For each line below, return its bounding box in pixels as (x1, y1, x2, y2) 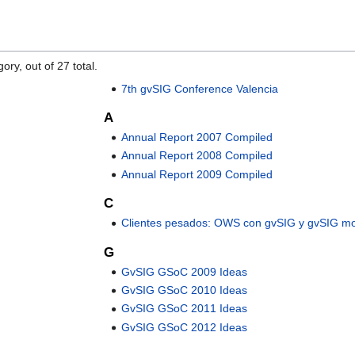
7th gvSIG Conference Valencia (121, 82, 279, 95)
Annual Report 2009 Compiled (121, 167, 273, 181)
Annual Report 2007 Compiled (121, 131, 273, 144)
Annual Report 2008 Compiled (121, 149, 273, 162)
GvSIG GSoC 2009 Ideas (121, 265, 248, 278)
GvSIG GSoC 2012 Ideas (121, 320, 248, 334)
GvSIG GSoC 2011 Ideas (121, 302, 248, 315)
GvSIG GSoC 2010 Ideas (121, 284, 248, 297)
